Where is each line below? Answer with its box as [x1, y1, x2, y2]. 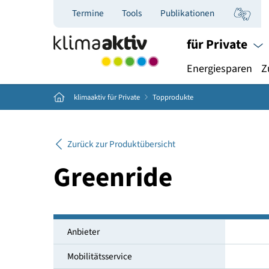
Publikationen [178, 7, 238, 22]
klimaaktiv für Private [82, 101, 156, 114]
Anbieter [74, 250, 110, 265]
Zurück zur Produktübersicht [74, 153, 195, 168]
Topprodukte [169, 101, 215, 114]
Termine [79, 7, 115, 22]
